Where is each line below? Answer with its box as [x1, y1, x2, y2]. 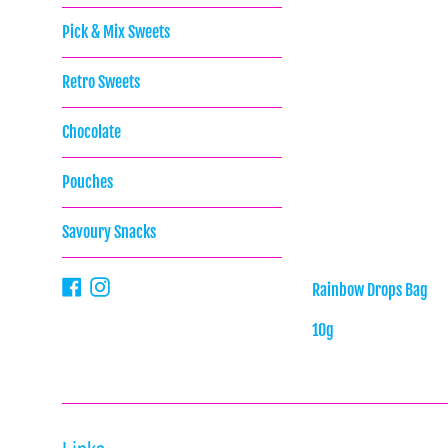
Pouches [62, 172, 113, 192]
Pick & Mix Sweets [62, 22, 170, 42]
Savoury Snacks [62, 222, 156, 242]
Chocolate [62, 122, 121, 142]
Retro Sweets [62, 72, 140, 92]
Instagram [109, 275, 172, 295]
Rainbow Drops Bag [312, 280, 428, 301]
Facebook [81, 275, 137, 295]
